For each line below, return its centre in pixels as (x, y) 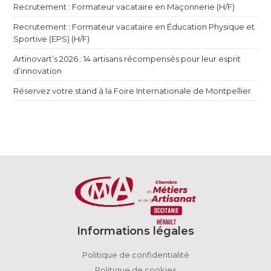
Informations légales (135, 231)
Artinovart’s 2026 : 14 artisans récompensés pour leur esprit (127, 58)
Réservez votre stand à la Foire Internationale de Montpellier (132, 90)
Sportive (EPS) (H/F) (52, 38)
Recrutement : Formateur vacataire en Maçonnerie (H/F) (124, 6)
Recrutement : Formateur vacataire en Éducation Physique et (134, 26)
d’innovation (38, 70)
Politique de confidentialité (135, 254)
